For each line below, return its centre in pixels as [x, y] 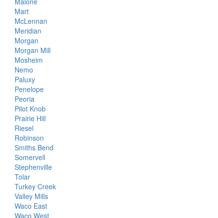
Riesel [24, 128]
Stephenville [33, 167]
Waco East [31, 206]
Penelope [29, 89]
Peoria [25, 99]
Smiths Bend [34, 147]
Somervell [30, 157]
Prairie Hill [30, 118]
